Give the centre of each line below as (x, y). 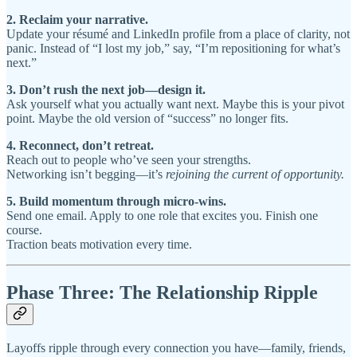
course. (24, 230)
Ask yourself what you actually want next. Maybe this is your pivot (175, 104)
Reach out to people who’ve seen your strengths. (129, 160)
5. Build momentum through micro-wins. (116, 202)
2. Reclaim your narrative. (77, 20)
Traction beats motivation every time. (99, 245)
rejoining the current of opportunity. (255, 175)
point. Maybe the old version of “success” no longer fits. (147, 119)
